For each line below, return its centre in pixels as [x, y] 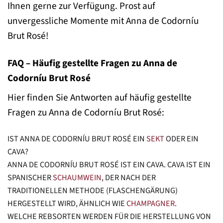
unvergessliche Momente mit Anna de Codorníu [103, 21]
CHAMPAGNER [151, 204]
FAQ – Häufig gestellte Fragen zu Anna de [92, 63]
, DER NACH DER [129, 178]
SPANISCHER [30, 178]
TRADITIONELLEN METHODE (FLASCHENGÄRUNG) [93, 191]
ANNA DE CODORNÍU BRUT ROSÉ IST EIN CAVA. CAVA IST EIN [109, 165]
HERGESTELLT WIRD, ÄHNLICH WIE [67, 204]
